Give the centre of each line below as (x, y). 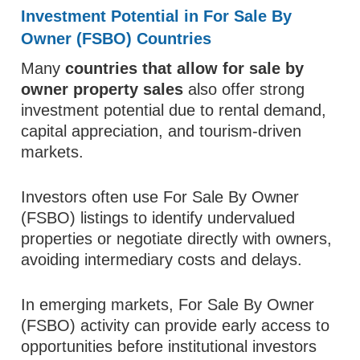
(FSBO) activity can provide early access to (176, 325)
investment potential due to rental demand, (174, 110)
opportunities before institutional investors (169, 346)
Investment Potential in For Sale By (157, 16)
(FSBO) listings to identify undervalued (158, 218)
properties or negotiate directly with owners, (177, 239)
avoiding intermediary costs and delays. (162, 260)
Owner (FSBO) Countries (117, 39)
